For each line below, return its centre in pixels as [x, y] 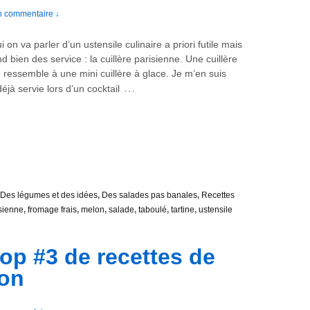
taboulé [153, 210]
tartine [183, 210]
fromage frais [52, 210]
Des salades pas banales [149, 195]
